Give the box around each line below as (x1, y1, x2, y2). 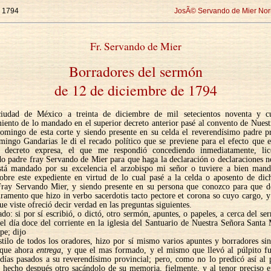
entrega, (36, 244, 64, 255)
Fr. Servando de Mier (90, 38, 181, 53)
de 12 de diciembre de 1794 (54, 80, 217, 100)
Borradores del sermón (68, 61, 203, 81)
